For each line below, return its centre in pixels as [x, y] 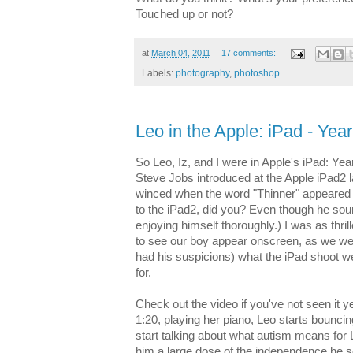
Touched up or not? [184, 15]
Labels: [159, 73]
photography [203, 73]
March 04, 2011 [181, 53]
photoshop [257, 73]
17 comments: [249, 53]
